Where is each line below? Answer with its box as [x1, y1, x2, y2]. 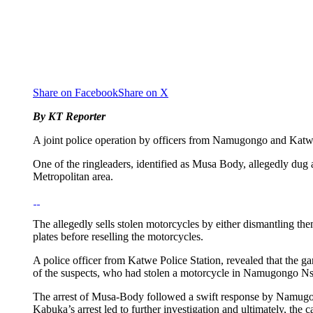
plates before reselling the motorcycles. [33, 230, 203, 242]
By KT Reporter [33, 110, 105, 122]
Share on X [118, 86, 168, 99]
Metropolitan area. [33, 170, 113, 182]
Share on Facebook [33, 86, 118, 99]
